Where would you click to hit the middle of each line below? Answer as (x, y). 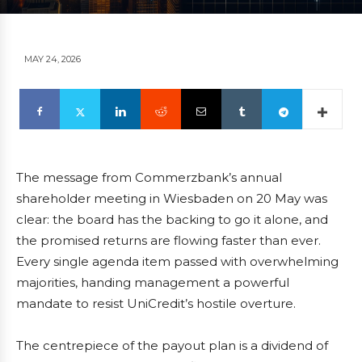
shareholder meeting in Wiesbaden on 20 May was (172, 199)
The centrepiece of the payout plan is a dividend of (172, 346)
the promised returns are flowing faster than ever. (168, 241)
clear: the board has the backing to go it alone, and (172, 220)
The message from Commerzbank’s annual (149, 178)
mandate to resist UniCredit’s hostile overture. (156, 304)
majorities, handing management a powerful (153, 283)
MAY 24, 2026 (53, 59)
